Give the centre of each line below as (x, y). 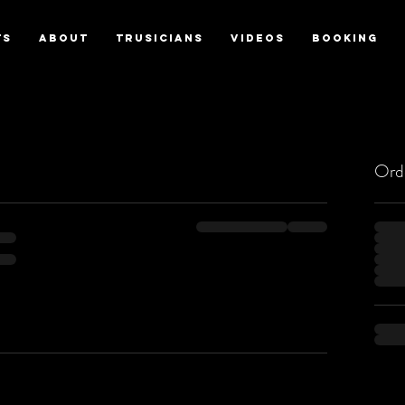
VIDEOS (258, 38)
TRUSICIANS (160, 38)
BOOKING (345, 38)
